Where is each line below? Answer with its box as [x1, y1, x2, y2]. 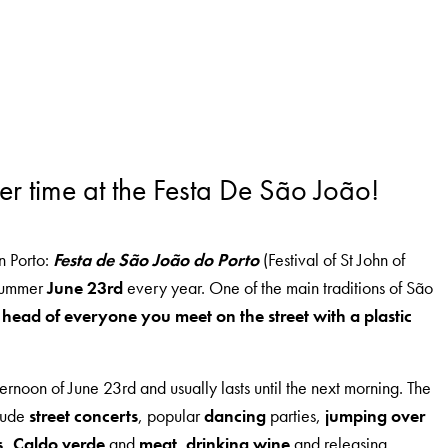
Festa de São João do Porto [53, 248, 260, 272]
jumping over [325, 404, 426, 428]
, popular [138, 404, 205, 428]
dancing [204, 404, 267, 428]
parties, [266, 404, 326, 428]
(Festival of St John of [259, 248, 406, 272]
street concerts [29, 404, 139, 428]
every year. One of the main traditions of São [123, 276, 434, 300]
